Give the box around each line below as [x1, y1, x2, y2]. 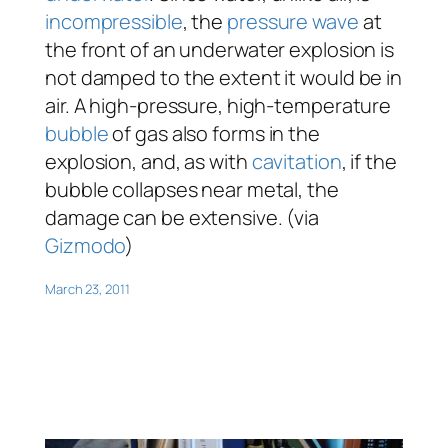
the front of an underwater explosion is [45, 35, 395, 63]
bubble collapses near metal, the [45, 175, 339, 203]
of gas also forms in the [108, 119, 320, 147]
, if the [341, 147, 397, 175]
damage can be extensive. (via [45, 203, 320, 231]
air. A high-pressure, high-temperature [45, 91, 392, 119]
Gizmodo [45, 231, 126, 259]
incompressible [45, 7, 183, 35]
